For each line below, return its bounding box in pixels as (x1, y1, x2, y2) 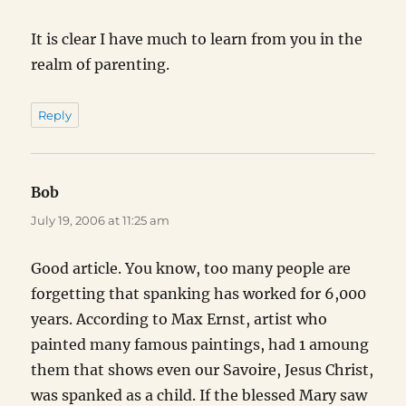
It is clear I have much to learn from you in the (31, 30, 363, 49)
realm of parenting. (31, 55, 170, 74)
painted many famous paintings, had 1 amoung (31, 335, 370, 354)
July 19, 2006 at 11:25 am (31, 213, 170, 228)
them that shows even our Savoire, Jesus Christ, (31, 361, 374, 380)
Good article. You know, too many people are (31, 259, 352, 278)
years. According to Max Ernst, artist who (31, 310, 328, 329)
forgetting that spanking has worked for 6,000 (31, 285, 367, 304)
